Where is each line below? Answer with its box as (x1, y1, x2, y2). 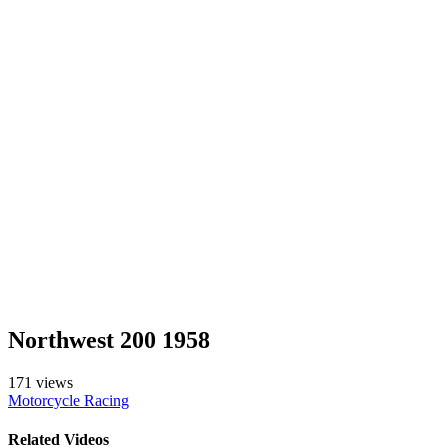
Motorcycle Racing (8, 391, 129, 409)
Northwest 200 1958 (8, 326, 210, 353)
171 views (8, 373, 73, 391)
